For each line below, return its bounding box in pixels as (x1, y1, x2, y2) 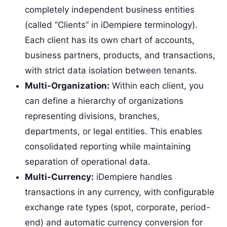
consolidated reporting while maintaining (24, 141, 191, 152)
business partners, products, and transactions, (24, 50, 215, 60)
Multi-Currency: (24, 171, 94, 182)
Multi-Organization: (24, 80, 109, 91)
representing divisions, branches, (24, 110, 160, 121)
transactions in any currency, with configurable (24, 186, 214, 197)
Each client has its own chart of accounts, (24, 34, 195, 45)
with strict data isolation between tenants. (24, 65, 197, 75)
